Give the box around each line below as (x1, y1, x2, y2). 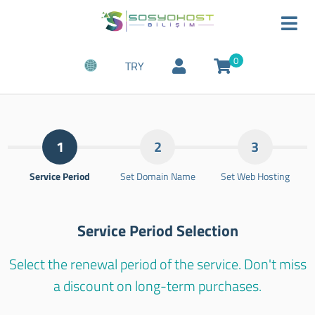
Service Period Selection (77, 219, 238, 243)
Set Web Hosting (220, 169, 290, 184)
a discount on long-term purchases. (53, 275, 262, 297)
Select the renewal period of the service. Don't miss (8, 253, 307, 276)
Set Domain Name (120, 169, 195, 184)
